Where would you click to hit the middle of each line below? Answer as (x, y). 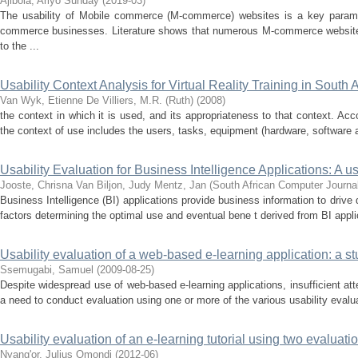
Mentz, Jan (180, 185)
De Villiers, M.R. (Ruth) (140, 100)
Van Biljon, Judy (113, 185)
